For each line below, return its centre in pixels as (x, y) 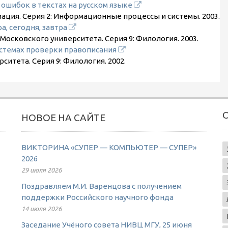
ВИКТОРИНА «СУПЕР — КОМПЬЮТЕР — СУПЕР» (109, 147)
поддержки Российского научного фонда (97, 197)
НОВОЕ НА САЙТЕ (63, 118)
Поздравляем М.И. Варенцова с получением (101, 186)
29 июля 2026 (41, 170)
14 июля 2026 (41, 209)
